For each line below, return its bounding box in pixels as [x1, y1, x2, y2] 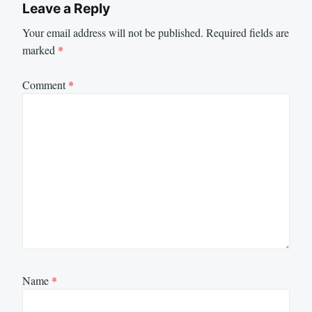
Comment [22, 77, 68, 93]
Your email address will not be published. [22, 24, 203, 40]
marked [22, 42, 58, 57]
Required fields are [206, 24, 289, 40]
